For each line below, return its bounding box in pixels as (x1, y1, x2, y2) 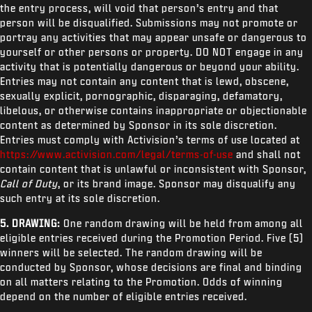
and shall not (233, 149, 301, 159)
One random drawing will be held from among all (61, 218, 303, 228)
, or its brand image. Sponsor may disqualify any (58, 178, 296, 189)
